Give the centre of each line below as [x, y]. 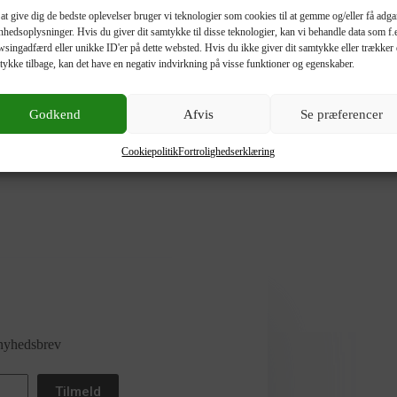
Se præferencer [342, 114]
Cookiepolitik [150, 152]
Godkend [54, 114]
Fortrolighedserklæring [227, 152]
